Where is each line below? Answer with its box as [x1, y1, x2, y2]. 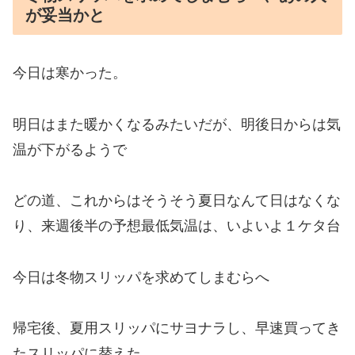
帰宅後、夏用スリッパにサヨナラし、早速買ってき [13, 319, 341, 336]
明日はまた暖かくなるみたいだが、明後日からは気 [13, 116, 341, 132]
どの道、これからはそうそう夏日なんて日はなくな [13, 193, 341, 209]
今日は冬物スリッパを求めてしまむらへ [13, 269, 269, 285]
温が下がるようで [13, 141, 127, 158]
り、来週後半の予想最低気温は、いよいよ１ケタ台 [13, 218, 341, 235]
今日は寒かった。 [13, 65, 127, 82]
